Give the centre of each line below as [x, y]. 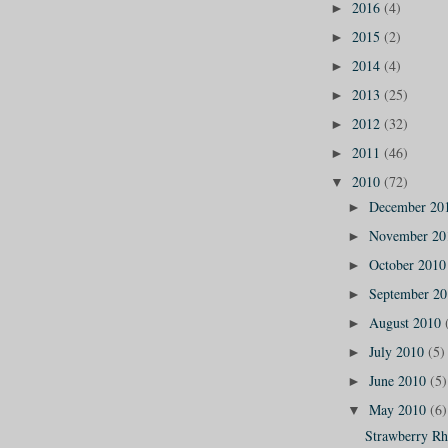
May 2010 [399, 410]
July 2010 [398, 352]
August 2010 [406, 323]
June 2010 [399, 381]
